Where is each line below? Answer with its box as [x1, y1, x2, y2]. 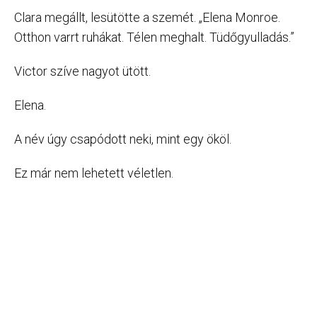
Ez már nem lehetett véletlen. [14, 165, 173, 180]
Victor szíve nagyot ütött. [14, 63, 151, 79]
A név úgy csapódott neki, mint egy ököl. [14, 131, 231, 146]
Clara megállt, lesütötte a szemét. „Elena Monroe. [14, 9, 280, 25]
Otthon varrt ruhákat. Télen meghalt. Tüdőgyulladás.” [14, 29, 294, 45]
